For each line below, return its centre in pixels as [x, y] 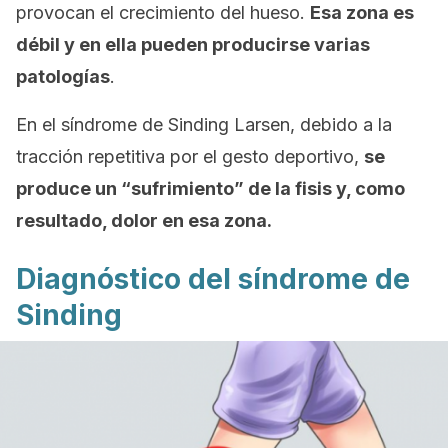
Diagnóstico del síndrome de [213, 279]
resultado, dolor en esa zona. [144, 220]
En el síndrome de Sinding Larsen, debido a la [204, 124]
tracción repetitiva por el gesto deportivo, [190, 156]
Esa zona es [362, 12]
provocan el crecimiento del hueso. [163, 12]
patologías [63, 76]
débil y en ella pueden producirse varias [193, 44]
